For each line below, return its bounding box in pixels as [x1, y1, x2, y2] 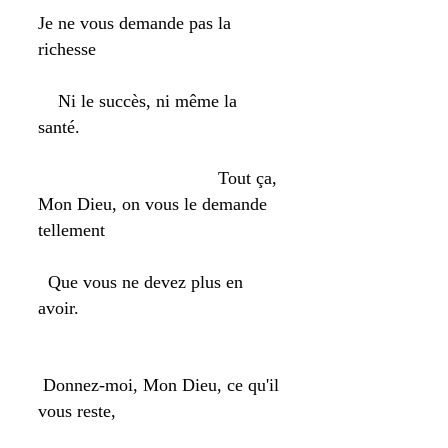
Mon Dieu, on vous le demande [38, 194, 267, 214]
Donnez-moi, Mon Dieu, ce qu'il [38, 375, 279, 395]
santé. [38, 117, 80, 137]
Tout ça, [38, 168, 277, 188]
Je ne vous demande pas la [38, 13, 231, 33]
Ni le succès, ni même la [38, 91, 237, 111]
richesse [38, 39, 96, 59]
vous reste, [38, 401, 116, 421]
